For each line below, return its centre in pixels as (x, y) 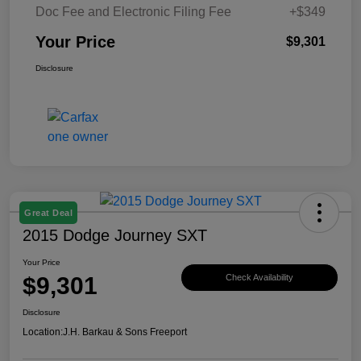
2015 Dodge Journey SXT (115, 235)
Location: (43, 332)
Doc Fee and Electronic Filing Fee (133, 11)
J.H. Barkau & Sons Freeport (125, 332)
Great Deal (48, 212)
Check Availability (259, 278)
